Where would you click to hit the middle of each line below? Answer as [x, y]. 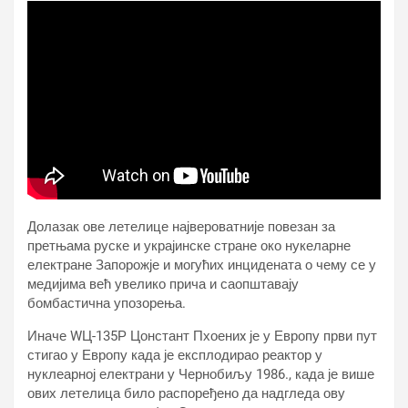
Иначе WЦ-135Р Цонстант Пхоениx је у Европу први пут [202, 337]
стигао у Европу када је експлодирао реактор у [175, 356]
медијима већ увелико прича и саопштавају [163, 285]
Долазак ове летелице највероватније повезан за [181, 227]
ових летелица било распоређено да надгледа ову [186, 394]
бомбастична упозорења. [107, 304]
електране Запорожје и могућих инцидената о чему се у [202, 265]
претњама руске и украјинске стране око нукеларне [189, 246]
